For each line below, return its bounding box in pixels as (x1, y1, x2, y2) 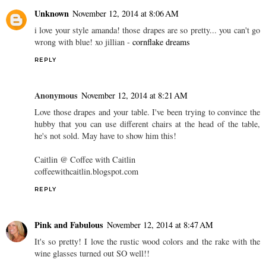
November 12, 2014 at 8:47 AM (107, 219, 213, 231)
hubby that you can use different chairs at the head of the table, (34, 118, 260, 130)
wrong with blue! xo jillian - (34, 36, 132, 48)
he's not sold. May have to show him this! (34, 130, 176, 142)
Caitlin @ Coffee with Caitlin (34, 154, 135, 166)
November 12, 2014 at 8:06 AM (72, 8, 179, 20)
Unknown (34, 7, 69, 20)
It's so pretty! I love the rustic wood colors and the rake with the (34, 236, 260, 248)
